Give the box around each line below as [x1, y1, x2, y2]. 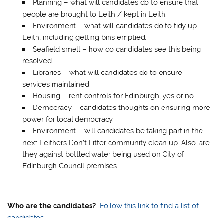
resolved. [22, 56, 53, 65]
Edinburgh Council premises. [22, 161, 118, 170]
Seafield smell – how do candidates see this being [32, 44, 201, 54]
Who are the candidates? [7, 201, 100, 210]
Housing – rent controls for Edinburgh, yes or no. [32, 91, 195, 100]
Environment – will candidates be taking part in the [32, 126, 203, 135]
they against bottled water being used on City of [22, 149, 184, 159]
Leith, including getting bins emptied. [22, 33, 146, 42]
